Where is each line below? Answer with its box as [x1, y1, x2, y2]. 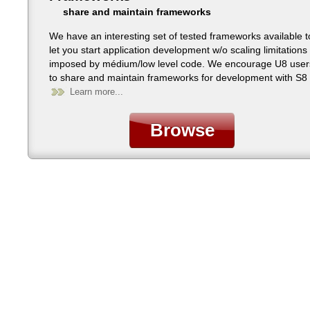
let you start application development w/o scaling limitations [49, 44, 308, 55]
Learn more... [70, 86, 124, 98]
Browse [149, 120, 215, 141]
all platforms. [49, 86, 106, 97]
